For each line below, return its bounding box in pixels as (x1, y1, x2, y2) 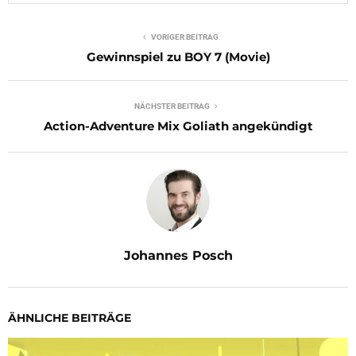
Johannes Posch (123, 248, 233, 264)
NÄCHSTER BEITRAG (133, 102, 210, 111)
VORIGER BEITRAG (150, 33, 219, 42)
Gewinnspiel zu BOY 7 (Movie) (86, 49, 270, 65)
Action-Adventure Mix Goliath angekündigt (43, 118, 313, 134)
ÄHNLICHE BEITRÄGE (8, 311, 131, 326)
